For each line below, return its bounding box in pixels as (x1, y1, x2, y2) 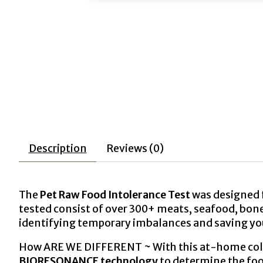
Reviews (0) (106, 142, 164, 155)
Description (28, 142, 87, 155)
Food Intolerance (82, 188, 166, 201)
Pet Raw (40, 188, 82, 201)
